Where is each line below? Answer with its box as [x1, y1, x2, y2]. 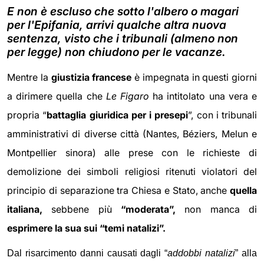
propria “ [7, 108, 47, 121]
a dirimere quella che [7, 90, 106, 102]
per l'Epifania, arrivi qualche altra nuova [7, 17, 226, 32]
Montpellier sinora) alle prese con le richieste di [7, 146, 257, 159]
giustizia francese [51, 71, 132, 83]
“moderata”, [111, 203, 176, 215]
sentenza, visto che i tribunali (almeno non [7, 31, 238, 45]
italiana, [7, 203, 52, 215]
